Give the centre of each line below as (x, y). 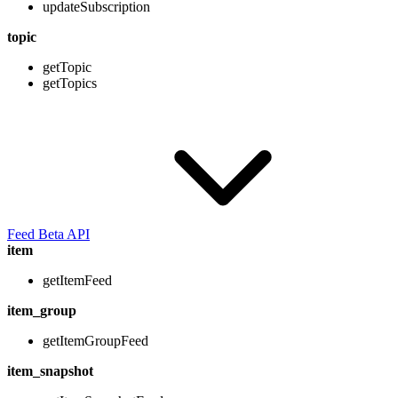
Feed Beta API (48, 235)
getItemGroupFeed (96, 341)
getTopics (70, 84)
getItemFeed (77, 281)
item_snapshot (50, 371)
